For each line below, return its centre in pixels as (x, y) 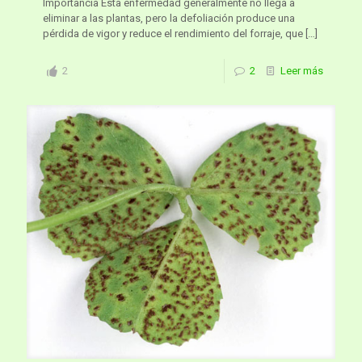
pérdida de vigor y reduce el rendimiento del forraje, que (173, 33)
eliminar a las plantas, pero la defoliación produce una (169, 18)
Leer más (302, 70)
